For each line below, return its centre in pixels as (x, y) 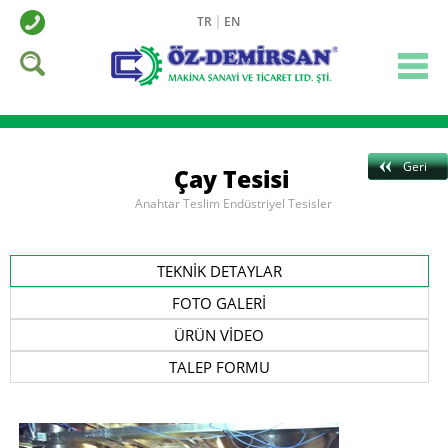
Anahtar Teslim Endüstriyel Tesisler (234, 203)
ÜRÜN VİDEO (219, 335)
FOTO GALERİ (219, 303)
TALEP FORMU (219, 367)
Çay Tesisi (232, 179)
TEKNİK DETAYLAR (219, 271)
